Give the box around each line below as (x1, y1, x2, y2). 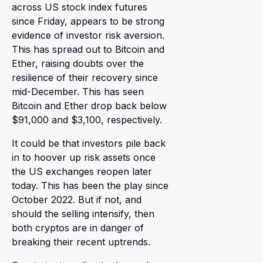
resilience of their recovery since (12, 71, 158, 83)
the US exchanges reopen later (12, 165, 152, 177)
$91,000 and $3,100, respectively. (12, 113, 162, 126)
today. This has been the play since (12, 179, 168, 191)
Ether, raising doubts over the (12, 57, 144, 69)
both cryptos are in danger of (12, 221, 144, 234)
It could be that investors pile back (12, 137, 166, 149)
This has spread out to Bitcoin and (12, 43, 164, 55)
